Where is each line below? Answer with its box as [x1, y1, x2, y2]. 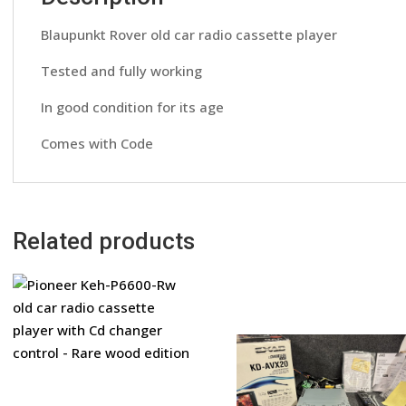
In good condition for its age [41, 98, 225, 117]
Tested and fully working [41, 62, 203, 81]
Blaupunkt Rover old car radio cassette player [41, 25, 338, 44]
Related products [13, 227, 196, 256]
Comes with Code [41, 134, 154, 153]
